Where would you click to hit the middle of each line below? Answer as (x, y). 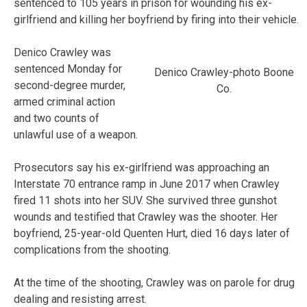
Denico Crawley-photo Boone (224, 72)
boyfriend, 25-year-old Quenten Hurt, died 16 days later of (152, 233)
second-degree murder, (70, 85)
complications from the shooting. (92, 249)
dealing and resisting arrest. (80, 299)
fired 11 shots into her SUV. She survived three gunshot (145, 200)
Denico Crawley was (62, 52)
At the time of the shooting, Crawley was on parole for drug (154, 282)
